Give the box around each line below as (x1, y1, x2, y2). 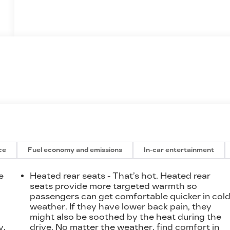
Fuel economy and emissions (28, 146, 123, 154)
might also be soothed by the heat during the (30, 212, 222, 222)
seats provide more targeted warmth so (30, 181, 198, 191)
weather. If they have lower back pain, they (30, 201, 212, 212)
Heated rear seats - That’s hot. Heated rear (30, 170, 211, 181)
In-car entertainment (144, 146, 215, 154)
